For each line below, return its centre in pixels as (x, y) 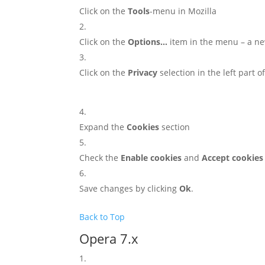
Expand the (103, 127)
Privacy (143, 72)
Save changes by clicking (130, 188)
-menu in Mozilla (183, 11)
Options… (148, 42)
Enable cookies (151, 158)
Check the (100, 158)
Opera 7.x (109, 238)
